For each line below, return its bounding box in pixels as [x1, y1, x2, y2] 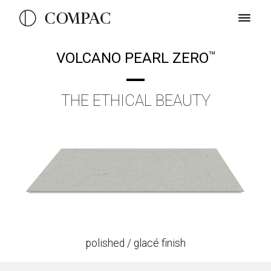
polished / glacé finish [85, 237, 186, 249]
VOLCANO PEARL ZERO [56, 50, 209, 67]
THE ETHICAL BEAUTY [60, 91, 211, 110]
